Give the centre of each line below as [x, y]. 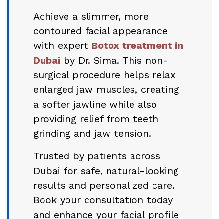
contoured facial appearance [100, 31]
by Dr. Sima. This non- [114, 60]
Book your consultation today [103, 200]
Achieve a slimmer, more [91, 16]
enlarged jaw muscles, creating [106, 89]
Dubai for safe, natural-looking [106, 170]
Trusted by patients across [97, 156]
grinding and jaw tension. [92, 133]
